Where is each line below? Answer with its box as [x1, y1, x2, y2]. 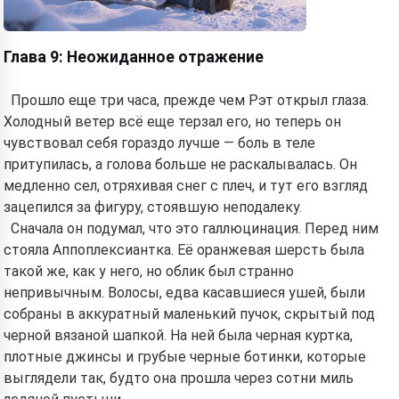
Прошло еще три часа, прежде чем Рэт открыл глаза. [11, 92, 369, 109]
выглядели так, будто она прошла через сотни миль [4, 370, 354, 387]
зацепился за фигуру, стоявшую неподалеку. [4, 199, 302, 216]
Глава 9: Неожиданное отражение [4, 48, 264, 66]
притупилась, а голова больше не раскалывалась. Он [4, 156, 357, 173]
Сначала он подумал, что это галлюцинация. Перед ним [11, 220, 379, 237]
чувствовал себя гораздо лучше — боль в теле [4, 134, 315, 151]
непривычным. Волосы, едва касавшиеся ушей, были [4, 284, 365, 301]
